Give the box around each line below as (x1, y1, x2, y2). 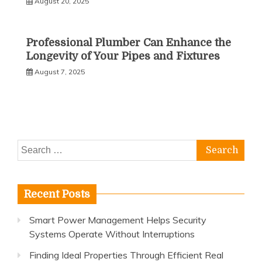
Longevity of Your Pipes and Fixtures (26, 50, 220, 62)
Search (17, 140, 46, 153)
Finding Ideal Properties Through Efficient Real (29, 249, 223, 261)
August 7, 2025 (35, 67, 85, 76)
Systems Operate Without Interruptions (29, 227, 195, 240)
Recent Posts (24, 188, 90, 200)
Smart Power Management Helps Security (29, 213, 206, 226)
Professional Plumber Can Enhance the (26, 36, 231, 49)
